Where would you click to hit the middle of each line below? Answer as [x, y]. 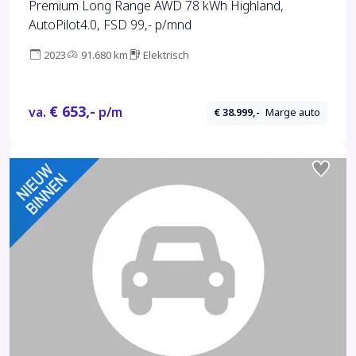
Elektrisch [166, 55]
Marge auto [293, 113]
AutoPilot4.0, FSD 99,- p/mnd [110, 25]
